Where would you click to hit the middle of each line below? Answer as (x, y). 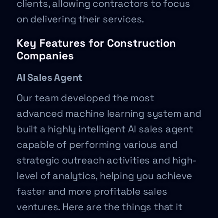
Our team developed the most (85, 98)
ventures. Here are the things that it (100, 207)
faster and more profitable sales (92, 191)
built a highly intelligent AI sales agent (105, 129)
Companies (45, 55)
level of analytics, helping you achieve (105, 176)
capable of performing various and (97, 145)
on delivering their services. (81, 19)
